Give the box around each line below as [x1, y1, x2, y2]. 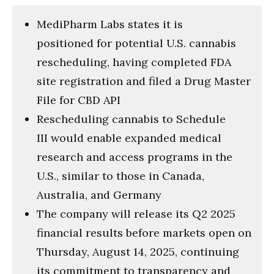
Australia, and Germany [37, 187, 161, 202]
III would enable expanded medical [37, 130, 221, 145]
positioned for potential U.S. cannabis [37, 35, 236, 50]
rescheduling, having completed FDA [37, 54, 231, 69]
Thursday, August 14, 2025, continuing [37, 244, 239, 259]
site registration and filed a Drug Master [37, 73, 251, 88]
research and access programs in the [37, 149, 232, 164]
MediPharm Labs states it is [37, 17, 183, 31]
